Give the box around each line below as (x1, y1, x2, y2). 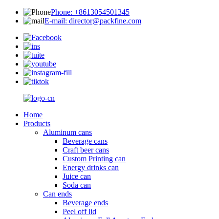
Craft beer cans (63, 146, 109, 154)
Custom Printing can (63, 154, 126, 163)
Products (23, 119, 50, 128)
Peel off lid (63, 207, 96, 216)
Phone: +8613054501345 (51, 8, 130, 16)
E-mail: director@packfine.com (44, 17, 141, 25)
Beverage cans (63, 137, 108, 145)
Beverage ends (63, 198, 108, 207)
